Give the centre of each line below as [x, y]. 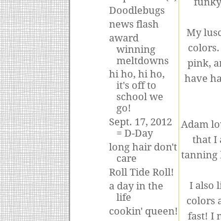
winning [136, 49]
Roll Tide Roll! [141, 172]
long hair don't [143, 147]
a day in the [136, 186]
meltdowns [142, 61]
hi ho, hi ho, [137, 74]
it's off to [136, 86]
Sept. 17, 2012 [140, 122]
